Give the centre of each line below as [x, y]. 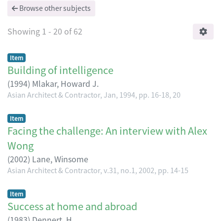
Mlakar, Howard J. [65, 83]
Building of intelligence [60, 70]
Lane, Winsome [60, 159]
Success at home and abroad [72, 206]
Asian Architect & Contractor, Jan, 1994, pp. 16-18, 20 [94, 94]
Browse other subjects [54, 8]
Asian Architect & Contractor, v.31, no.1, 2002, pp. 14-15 [98, 170]
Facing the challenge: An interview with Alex [107, 130]
